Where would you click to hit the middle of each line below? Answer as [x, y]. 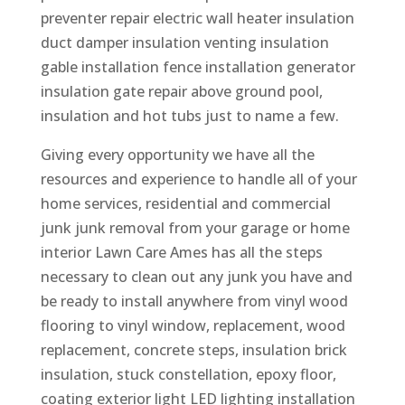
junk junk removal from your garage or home [195, 227]
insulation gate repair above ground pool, [181, 91]
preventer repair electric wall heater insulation [197, 18]
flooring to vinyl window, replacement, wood [193, 325]
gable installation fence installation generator [198, 66]
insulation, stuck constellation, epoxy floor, [188, 374]
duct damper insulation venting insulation [184, 42]
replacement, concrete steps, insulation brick [193, 349]
